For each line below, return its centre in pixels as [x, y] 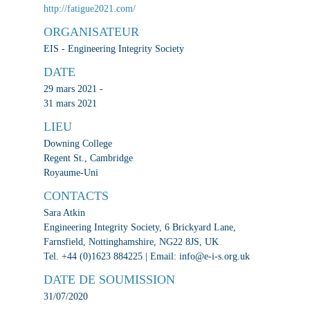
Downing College [77, 144]
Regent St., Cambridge [88, 158]
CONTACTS [76, 196]
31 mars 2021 [70, 104]
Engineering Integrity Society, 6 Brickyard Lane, [139, 228]
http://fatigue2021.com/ [89, 9]
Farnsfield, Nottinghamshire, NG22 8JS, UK [131, 242]
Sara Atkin [64, 213]
